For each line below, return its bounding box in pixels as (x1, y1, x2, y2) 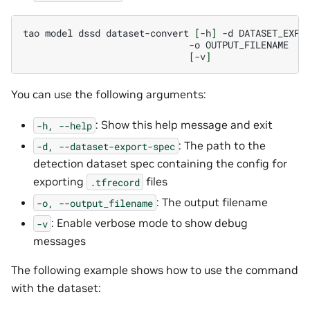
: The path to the (179, 138, 266, 153)
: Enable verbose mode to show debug (51, 216, 248, 230)
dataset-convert (106, 26, 189, 39)
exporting (33, 174, 86, 189)
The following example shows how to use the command (11, 263, 298, 277)
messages (33, 234, 86, 248)
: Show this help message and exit (95, 118, 273, 132)
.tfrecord (90, 175, 140, 189)
